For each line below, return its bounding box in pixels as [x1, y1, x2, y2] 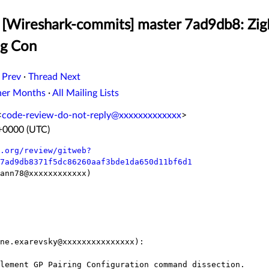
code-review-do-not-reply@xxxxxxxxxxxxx [2, 110, 181, 121]
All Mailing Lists [52, 88, 119, 98]
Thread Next [28, 72, 80, 82]
